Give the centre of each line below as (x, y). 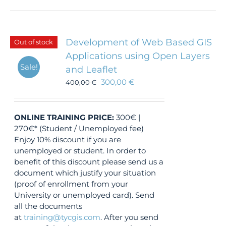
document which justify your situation (85, 173)
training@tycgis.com (62, 217)
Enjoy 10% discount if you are (68, 139)
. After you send (130, 217)
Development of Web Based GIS (139, 42)
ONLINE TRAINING (50, 117)
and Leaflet (92, 70)
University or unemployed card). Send (84, 195)
